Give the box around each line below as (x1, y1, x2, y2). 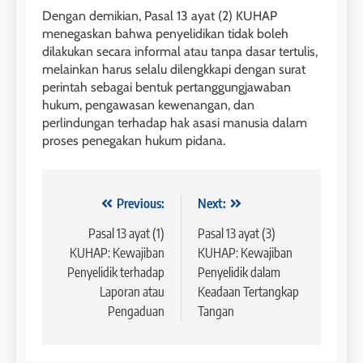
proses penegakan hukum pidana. (42, 133, 225, 149)
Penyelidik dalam (198, 264, 280, 281)
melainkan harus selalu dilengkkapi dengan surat (42, 62, 305, 78)
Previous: (117, 195, 164, 212)
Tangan (198, 303, 234, 320)
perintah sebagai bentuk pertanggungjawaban (42, 79, 291, 96)
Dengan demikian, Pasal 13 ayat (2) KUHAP (42, 8, 277, 24)
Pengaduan (108, 303, 164, 320)
